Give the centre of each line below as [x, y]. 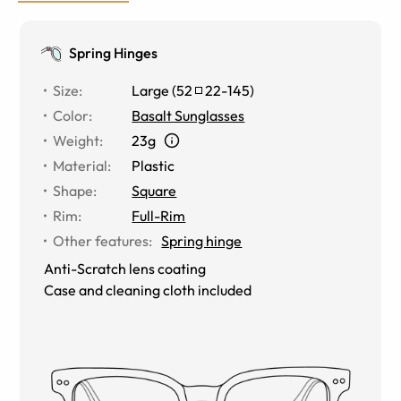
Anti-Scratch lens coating [125, 268]
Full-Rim [159, 215]
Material [81, 165]
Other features [101, 240]
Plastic [154, 165]
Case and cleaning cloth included [148, 290]
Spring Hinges [114, 52]
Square [154, 190]
